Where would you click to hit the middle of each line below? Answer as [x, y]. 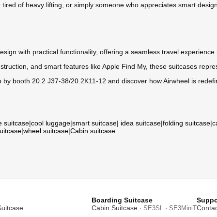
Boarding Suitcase [122, 200]
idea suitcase [141, 123]
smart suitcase [94, 123]
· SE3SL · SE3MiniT [167, 208]
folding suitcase [186, 123]
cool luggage [51, 123]
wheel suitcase [46, 131]
